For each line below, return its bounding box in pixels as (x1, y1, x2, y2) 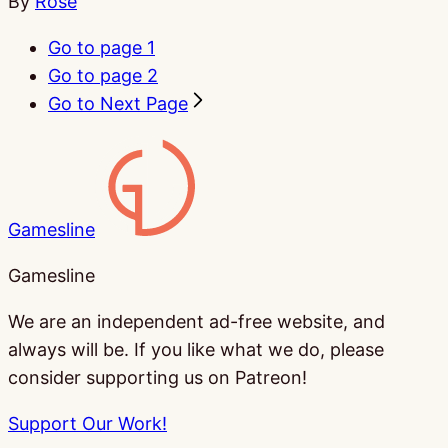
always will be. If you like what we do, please (8, 338, 384, 360)
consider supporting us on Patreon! (8, 366, 307, 388)
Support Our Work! (8, 412, 167, 434)
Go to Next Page (48, 92, 188, 114)
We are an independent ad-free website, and (8, 310, 385, 332)
